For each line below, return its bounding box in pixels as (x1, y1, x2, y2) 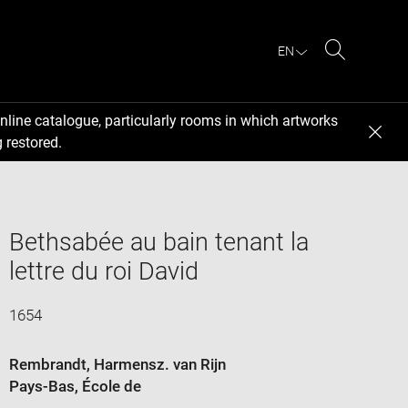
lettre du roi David (8, 256, 199, 286)
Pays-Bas (8, 376, 75, 395)
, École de (74, 376, 141, 395)
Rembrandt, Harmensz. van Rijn (8, 354, 226, 373)
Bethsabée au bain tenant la (8, 227, 309, 257)
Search (334, 62, 382, 80)
